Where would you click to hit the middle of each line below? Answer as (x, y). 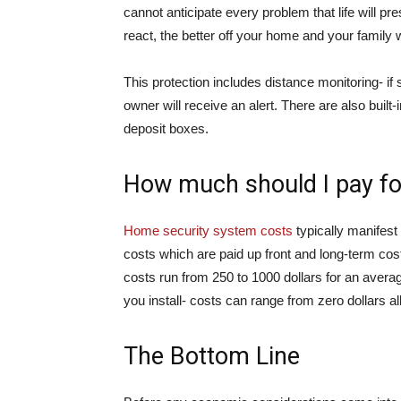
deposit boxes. (166, 128)
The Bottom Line (212, 356)
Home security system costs (208, 230)
